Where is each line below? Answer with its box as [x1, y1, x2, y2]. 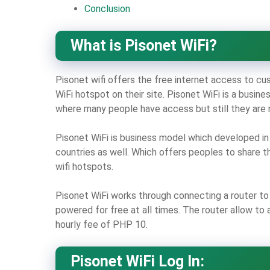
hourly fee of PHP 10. [55, 218, 148, 230]
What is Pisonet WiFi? [71, 36, 217, 54]
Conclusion [84, 2, 130, 14]
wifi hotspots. [55, 160, 113, 172]
